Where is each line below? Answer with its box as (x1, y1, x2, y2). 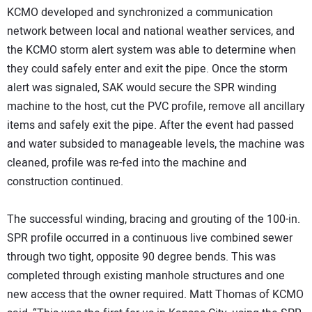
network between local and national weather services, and (7, 23, 295, 40)
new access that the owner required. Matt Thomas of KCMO (7, 286, 304, 304)
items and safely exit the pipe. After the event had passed (7, 117, 294, 134)
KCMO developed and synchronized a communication (7, 4, 273, 22)
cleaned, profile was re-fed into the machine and (7, 155, 247, 172)
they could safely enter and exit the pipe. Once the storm (7, 61, 288, 78)
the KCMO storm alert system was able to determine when (7, 42, 296, 59)
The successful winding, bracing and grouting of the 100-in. (7, 211, 300, 228)
